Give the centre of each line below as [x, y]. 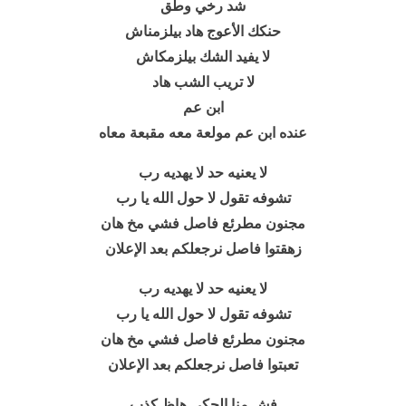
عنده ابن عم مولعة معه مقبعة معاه [203, 133]
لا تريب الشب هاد [203, 82]
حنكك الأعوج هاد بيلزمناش [203, 31]
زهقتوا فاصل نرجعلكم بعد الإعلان [203, 249]
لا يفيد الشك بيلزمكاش [203, 57]
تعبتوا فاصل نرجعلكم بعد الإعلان [203, 365]
